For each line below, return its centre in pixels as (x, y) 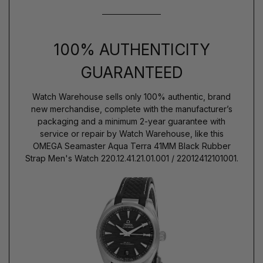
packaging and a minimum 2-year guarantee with (131, 121)
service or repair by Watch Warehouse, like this (131, 133)
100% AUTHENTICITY (131, 49)
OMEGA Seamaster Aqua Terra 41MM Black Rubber (131, 146)
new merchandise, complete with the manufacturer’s (131, 109)
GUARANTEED (131, 72)
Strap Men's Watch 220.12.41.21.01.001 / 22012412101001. (131, 158)
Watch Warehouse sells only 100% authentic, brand (131, 96)
